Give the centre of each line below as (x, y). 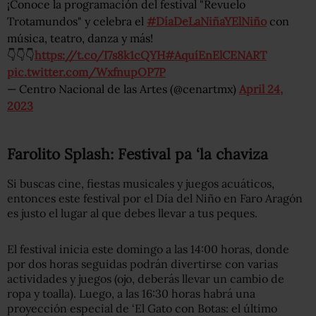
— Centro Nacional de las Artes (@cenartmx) (123, 89)
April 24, (261, 89)
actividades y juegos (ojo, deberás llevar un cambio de (146, 278)
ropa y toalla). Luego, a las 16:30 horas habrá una (131, 293)
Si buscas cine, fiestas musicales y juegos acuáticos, (141, 183)
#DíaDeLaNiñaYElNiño (207, 21)
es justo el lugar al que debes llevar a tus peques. (132, 213)
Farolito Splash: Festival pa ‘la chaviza (138, 154)
